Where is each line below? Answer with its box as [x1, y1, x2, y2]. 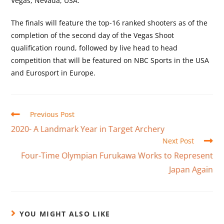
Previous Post [30, 109, 75, 119]
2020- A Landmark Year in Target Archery [11, 123, 165, 134]
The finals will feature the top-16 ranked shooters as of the [11, 17, 208, 27]
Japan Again [168, 163, 213, 175]
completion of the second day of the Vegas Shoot [11, 30, 174, 40]
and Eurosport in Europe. [11, 67, 96, 77]
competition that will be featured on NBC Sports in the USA [11, 55, 209, 65]
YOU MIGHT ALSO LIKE [19, 208, 110, 218]
